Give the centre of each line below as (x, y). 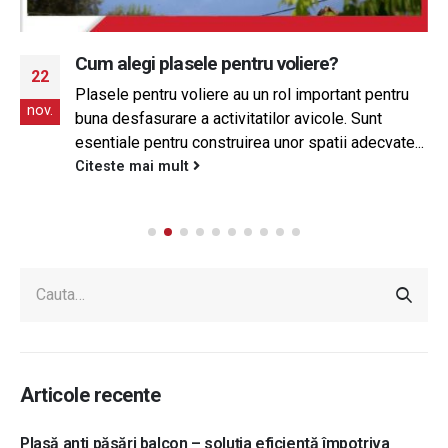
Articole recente (90, 394)
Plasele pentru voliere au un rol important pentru (242, 94)
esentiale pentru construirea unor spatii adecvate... (249, 142)
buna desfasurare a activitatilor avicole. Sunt (228, 118)
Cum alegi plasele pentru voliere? (207, 63)
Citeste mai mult (134, 166)
